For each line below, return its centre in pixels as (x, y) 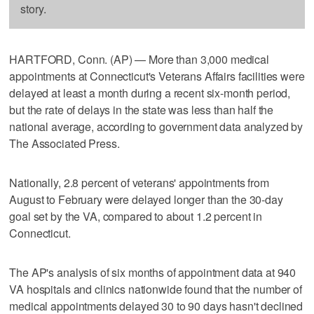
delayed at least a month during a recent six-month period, (150, 93)
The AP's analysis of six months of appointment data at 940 (153, 272)
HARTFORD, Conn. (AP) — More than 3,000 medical (139, 59)
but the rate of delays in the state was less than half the (142, 109)
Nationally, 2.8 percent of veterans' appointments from (139, 182)
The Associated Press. (64, 143)
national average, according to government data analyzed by (156, 126)
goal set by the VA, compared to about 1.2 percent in (136, 216)
